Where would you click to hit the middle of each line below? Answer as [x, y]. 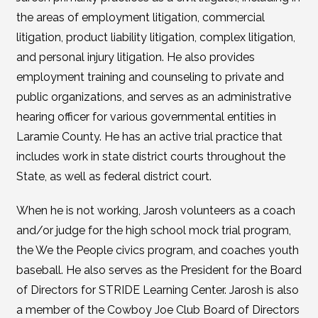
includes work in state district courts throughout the [150, 157]
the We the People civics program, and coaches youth [157, 250]
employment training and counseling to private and [150, 77]
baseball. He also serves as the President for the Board [159, 270]
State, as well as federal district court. [114, 176]
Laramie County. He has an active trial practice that [149, 137]
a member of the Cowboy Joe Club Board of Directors [158, 310]
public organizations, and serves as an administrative [153, 97]
